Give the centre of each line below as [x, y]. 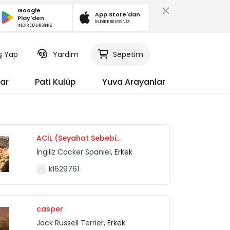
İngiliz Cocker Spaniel [74, 152]
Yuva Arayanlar [134, 82]
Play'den [31, 18]
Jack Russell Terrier [70, 223]
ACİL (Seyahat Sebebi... [79, 138]
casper [50, 209]
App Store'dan [118, 14]
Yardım [65, 54]
